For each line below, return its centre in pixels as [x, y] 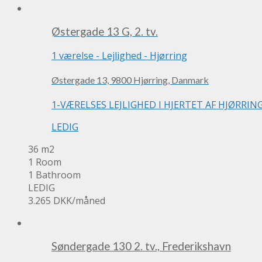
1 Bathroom [54, 175]
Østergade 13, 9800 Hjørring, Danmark [130, 80]
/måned [89, 200]
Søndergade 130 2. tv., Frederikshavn [141, 247]
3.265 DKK [50, 200]
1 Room [45, 162]
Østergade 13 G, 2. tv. [105, 32]
